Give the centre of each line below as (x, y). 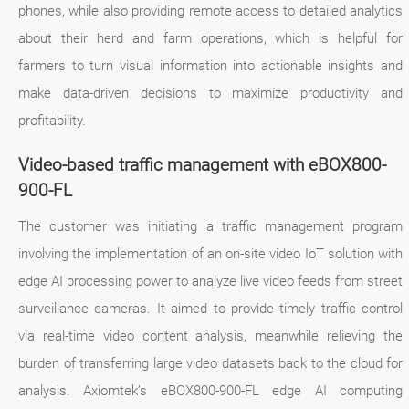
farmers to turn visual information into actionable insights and (211, 66)
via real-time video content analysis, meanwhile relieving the (211, 336)
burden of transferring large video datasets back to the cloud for (211, 364)
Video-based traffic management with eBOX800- (202, 165)
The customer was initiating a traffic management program (211, 227)
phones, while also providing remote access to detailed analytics (211, 11)
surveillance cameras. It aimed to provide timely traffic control (211, 309)
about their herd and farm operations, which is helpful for (211, 39)
